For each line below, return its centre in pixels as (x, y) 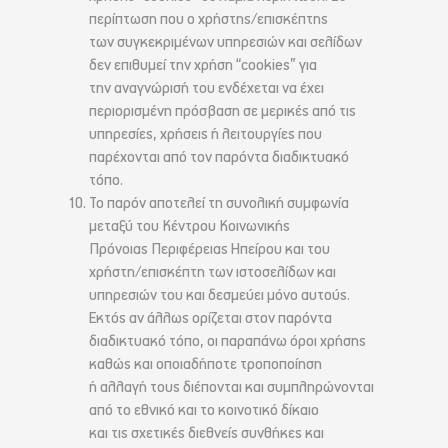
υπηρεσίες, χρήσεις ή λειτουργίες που (205, 135)
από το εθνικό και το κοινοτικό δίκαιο (204, 411)
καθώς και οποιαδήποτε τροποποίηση (205, 365)
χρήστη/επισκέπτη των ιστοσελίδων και (212, 273)
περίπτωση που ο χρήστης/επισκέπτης (208, 20)
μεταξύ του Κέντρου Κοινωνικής (189, 227)
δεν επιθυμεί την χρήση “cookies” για (203, 66)
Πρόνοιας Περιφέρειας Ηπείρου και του (209, 250)
